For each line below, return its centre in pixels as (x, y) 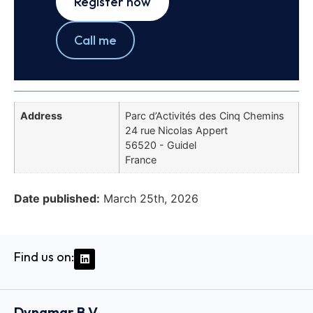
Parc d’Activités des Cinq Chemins (205, 116)
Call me (95, 41)
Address (41, 116)
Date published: (57, 198)
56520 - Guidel (161, 145)
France (141, 160)
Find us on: (44, 256)
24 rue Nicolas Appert (176, 131)
